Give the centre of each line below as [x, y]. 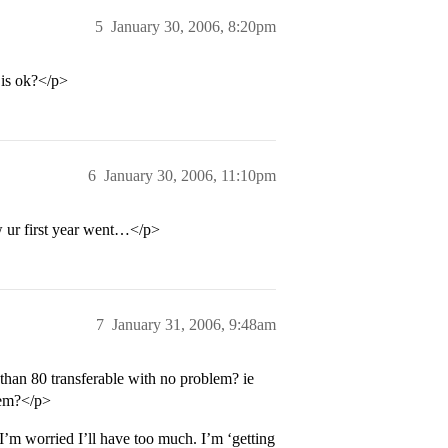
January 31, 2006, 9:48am [194, 324]
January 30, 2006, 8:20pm [193, 26]
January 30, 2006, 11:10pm [190, 175]
